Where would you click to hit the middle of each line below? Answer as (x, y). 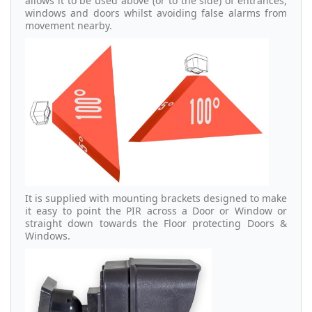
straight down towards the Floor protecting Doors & (156, 223)
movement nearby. (69, 26)
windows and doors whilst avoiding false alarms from (156, 13)
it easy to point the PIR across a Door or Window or (156, 210)
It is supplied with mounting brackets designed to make (156, 198)
